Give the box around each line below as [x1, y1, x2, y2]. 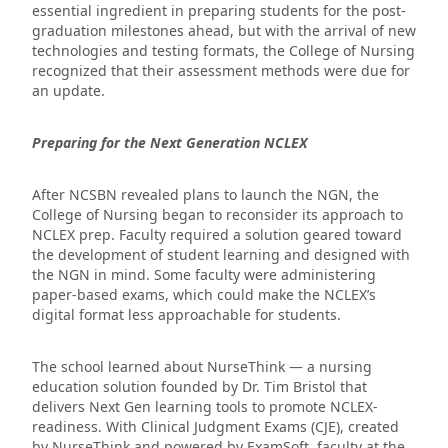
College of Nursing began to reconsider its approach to [32, 205, 403, 225]
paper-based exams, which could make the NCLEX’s [32, 285, 376, 305]
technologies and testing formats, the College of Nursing [32, 41, 415, 61]
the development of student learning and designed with [32, 245, 410, 265]
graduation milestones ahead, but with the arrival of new [32, 21, 416, 41]
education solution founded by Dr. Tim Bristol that [32, 377, 367, 397]
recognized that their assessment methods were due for [32, 61, 410, 81]
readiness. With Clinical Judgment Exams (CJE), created [32, 417, 399, 437]
